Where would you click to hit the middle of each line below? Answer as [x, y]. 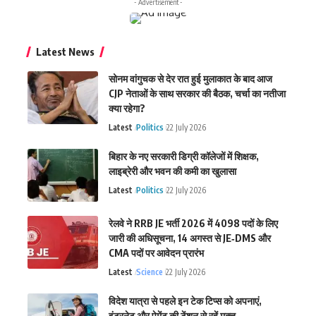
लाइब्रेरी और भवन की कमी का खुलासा [172, 171]
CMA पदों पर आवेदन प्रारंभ [156, 253]
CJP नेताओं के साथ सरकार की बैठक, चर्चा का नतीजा [197, 93]
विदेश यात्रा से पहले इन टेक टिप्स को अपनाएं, [185, 301]
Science [150, 272]
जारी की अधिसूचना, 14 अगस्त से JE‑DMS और [190, 238]
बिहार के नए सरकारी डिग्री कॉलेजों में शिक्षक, [184, 156]
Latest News [65, 51]
